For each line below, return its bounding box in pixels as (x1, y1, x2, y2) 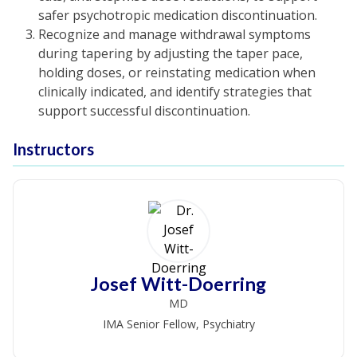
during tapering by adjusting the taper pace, (38, 45, 303, 62)
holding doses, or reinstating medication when (38, 64, 316, 81)
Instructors (13, 139, 94, 159)
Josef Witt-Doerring (91, 273, 266, 295)
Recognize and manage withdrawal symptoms (38, 25, 311, 43)
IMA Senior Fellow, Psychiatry (102, 316, 255, 331)
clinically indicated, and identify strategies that (38, 83, 312, 100)
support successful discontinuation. (38, 102, 250, 120)
